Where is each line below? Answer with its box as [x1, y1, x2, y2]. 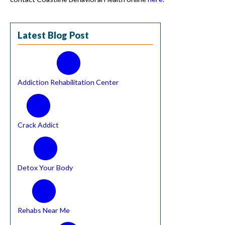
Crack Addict [18, 120, 59, 129]
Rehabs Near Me [18, 205, 70, 214]
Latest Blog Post [18, 29, 89, 41]
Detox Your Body [18, 163, 73, 172]
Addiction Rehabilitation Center [18, 77, 120, 86]
